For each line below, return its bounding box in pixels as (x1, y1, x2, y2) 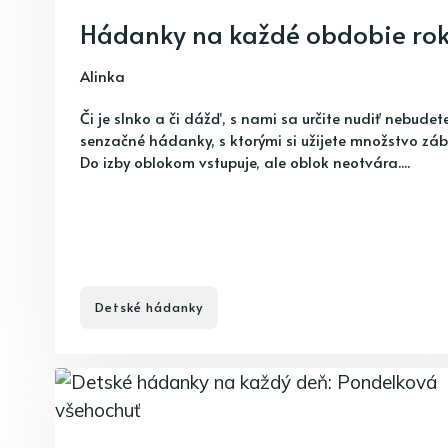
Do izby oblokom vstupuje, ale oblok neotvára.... (80, 151, 410, 172)
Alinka (80, 65, 125, 86)
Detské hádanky (95, 298, 203, 316)
